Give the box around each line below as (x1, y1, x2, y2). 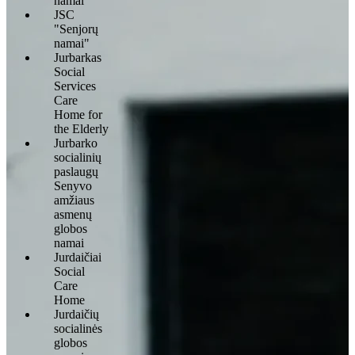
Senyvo (54, 178, 92, 193)
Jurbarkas (54, 50, 101, 64)
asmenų (54, 207, 92, 221)
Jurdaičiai (54, 250, 101, 264)
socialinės (54, 321, 102, 335)
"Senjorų (54, 21, 98, 36)
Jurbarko (54, 136, 97, 150)
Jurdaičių (54, 307, 99, 321)
